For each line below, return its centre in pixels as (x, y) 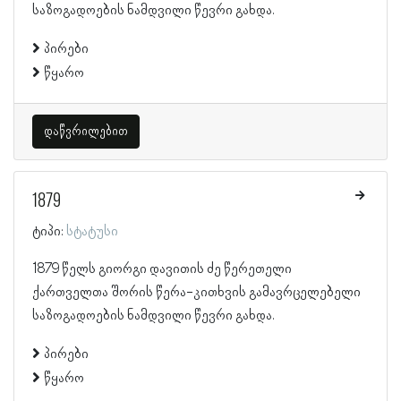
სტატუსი (92, 231)
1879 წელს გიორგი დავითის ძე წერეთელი (162, 269)
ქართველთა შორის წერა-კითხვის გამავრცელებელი (196, 292)
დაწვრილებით (86, 131)
